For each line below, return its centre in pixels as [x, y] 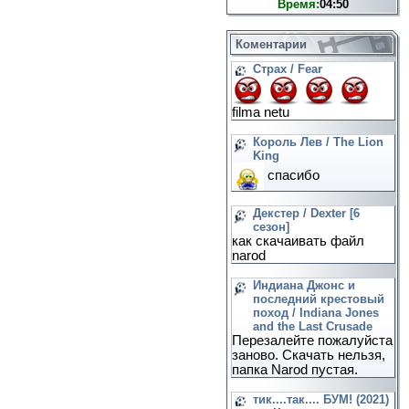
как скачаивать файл [298, 241]
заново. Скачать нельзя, [309, 355]
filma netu [261, 112]
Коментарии [271, 44]
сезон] [271, 227]
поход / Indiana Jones [316, 313]
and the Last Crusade [313, 326]
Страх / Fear [288, 69]
